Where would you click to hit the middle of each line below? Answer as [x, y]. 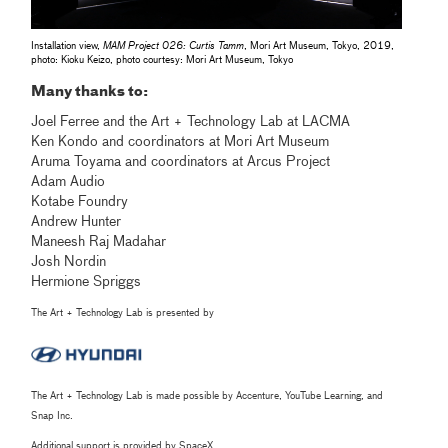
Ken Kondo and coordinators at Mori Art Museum [180, 141]
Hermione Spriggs [86, 281]
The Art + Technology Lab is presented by [123, 312]
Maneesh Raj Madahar [99, 241]
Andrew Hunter [76, 221]
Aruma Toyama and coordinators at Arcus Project [181, 161]
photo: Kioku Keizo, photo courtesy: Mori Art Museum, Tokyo [162, 59]
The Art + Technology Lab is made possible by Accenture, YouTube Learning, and [207, 396]
